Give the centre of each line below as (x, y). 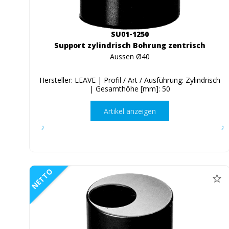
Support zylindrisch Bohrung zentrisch (130, 45)
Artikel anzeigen (130, 111)
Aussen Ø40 (130, 57)
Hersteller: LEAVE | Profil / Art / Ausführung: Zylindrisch (130, 80)
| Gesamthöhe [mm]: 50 (130, 89)
